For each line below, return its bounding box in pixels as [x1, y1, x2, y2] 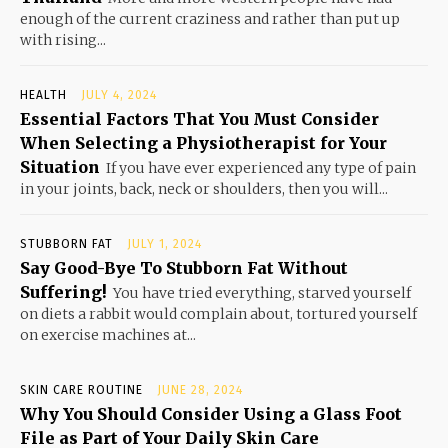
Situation [20, 157, 100, 178]
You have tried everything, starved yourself [113, 284, 411, 303]
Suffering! [20, 282, 107, 303]
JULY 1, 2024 [127, 237, 202, 252]
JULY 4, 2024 [81, 88, 157, 103]
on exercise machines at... [20, 326, 196, 345]
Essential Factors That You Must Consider [20, 109, 379, 130]
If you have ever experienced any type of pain [106, 159, 416, 178]
